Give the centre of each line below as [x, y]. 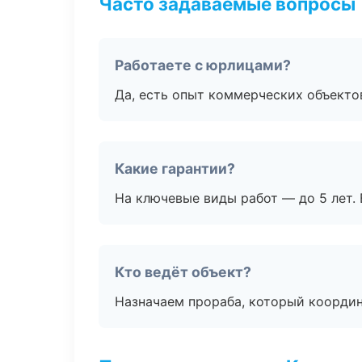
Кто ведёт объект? [183, 272]
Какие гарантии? [175, 168]
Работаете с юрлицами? [203, 65]
